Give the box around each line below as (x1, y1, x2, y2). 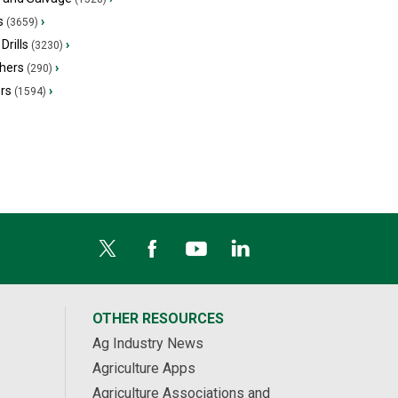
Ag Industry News (92, 335, 203, 352)
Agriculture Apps (92, 360, 195, 377)
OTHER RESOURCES (92, 310, 224, 327)
